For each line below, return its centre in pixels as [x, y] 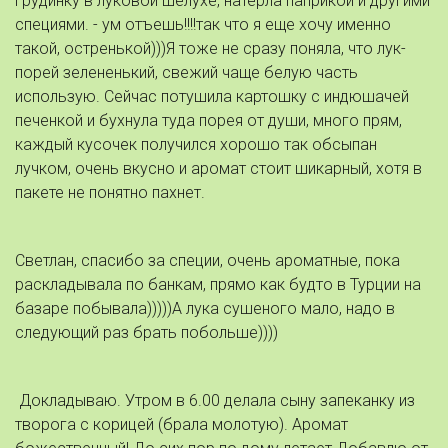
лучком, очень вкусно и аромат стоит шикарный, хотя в [218, 168]
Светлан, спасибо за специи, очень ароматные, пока [207, 260]
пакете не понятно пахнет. [112, 192]
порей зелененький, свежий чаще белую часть [186, 72]
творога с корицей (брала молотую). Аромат [181, 424]
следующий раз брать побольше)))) [148, 332]
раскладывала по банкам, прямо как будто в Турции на [218, 284]
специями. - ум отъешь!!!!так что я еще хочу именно [203, 24]
